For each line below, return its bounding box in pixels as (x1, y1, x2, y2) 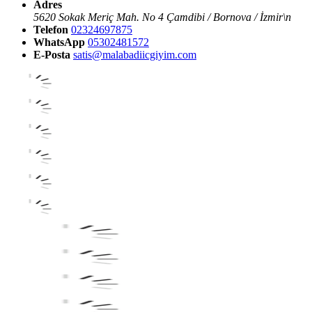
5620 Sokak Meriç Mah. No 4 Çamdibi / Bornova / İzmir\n (33, 11, 291, 24)
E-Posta (33, 49, 70, 61)
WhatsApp (33, 36, 85, 49)
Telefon (33, 24, 68, 36)
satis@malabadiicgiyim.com (73, 49, 196, 61)
